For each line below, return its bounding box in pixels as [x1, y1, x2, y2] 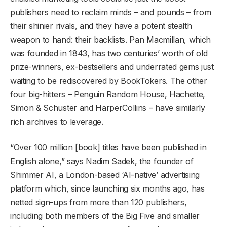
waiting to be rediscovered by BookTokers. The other [10, 75, 207, 86]
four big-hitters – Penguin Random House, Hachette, [10, 89, 205, 100]
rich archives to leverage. [10, 117, 106, 127]
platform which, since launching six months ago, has [10, 183, 205, 194]
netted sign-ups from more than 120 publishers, [10, 197, 187, 208]
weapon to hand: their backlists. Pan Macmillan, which [10, 34, 211, 45]
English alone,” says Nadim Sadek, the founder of [10, 156, 194, 167]
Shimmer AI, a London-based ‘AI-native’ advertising [10, 170, 200, 180]
